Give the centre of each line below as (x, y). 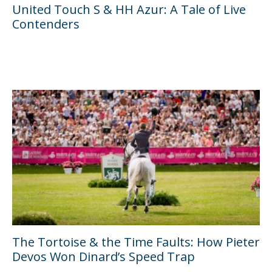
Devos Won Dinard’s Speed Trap (104, 257)
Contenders (46, 24)
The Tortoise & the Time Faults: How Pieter (136, 242)
